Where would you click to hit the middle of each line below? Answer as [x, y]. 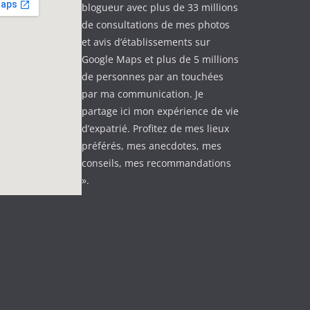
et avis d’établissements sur [146, 42]
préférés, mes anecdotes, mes [152, 146]
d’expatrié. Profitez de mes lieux [155, 129]
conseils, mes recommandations [156, 163]
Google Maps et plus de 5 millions [160, 60]
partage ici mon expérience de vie [160, 111]
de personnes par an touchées [153, 77]
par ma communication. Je [143, 94]
